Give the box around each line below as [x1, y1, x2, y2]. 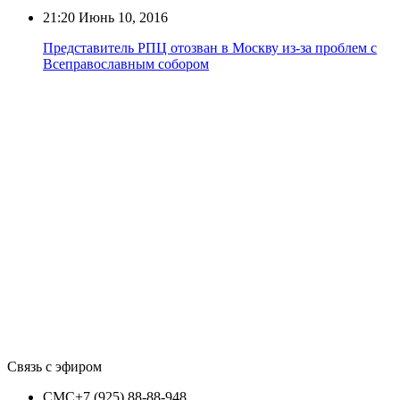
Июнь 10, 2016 [75, 9, 168, 25]
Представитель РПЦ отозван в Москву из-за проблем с [43, 39, 377, 55]
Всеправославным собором [43, 55, 209, 71]
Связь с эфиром [7, 358, 102, 374]
